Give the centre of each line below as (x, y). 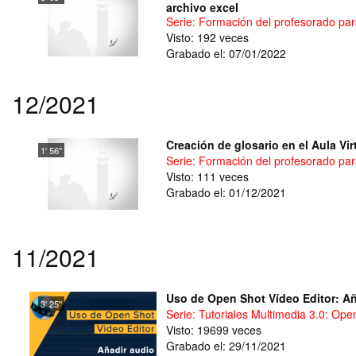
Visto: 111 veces (207, 176)
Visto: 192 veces (207, 37)
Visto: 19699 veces (214, 330)
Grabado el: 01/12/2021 (226, 192)
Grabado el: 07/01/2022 (226, 53)
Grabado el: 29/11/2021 (226, 346)
